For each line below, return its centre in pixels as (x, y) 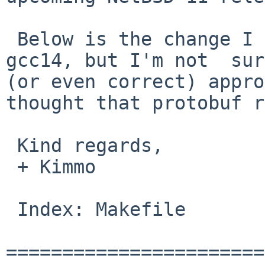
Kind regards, (12, 145)
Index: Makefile (12, 209)
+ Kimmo (12, 167)
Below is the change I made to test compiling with (12, 39)
